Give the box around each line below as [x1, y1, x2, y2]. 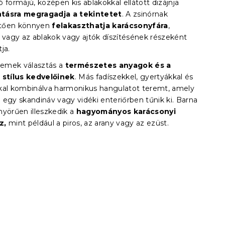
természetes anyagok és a [65, 61, 171, 70]
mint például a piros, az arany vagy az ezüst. [9, 119, 169, 128]
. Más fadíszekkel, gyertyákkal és [74, 72, 193, 81]
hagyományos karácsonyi [76, 107, 176, 116]
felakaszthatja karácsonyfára [52, 21, 168, 30]
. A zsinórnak [122, 10, 168, 19]
